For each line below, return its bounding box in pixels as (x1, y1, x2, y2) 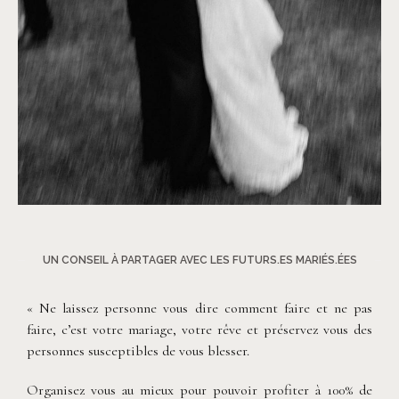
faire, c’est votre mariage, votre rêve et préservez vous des (27, 320, 372, 338)
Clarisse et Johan (159, 210, 254, 229)
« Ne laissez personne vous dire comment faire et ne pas (27, 298, 372, 317)
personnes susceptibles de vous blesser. (27, 341, 249, 360)
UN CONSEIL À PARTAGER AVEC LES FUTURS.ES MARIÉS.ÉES (42, 253, 357, 266)
